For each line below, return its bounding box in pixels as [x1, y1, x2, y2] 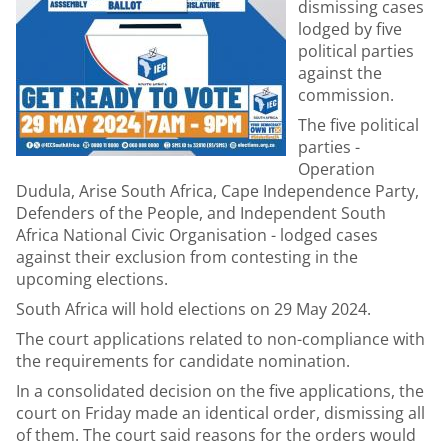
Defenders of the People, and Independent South [16, 202, 386, 224]
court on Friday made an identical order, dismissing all [16, 402, 425, 424]
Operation [298, 158, 375, 180]
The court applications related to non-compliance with [16, 328, 425, 350]
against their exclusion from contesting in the [16, 246, 358, 268]
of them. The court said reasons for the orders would [16, 424, 416, 446]
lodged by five [298, 18, 402, 40]
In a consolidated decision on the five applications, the [16, 380, 424, 402]
